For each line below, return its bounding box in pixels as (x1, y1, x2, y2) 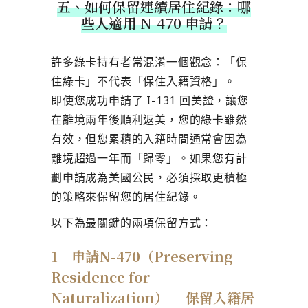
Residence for (51, 266, 150, 287)
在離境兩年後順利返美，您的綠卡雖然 (51, 111, 247, 127)
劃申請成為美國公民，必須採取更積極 (51, 169, 247, 185)
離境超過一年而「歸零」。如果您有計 (51, 150, 247, 166)
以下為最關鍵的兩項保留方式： (51, 214, 213, 230)
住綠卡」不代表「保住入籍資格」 (51, 73, 225, 89)
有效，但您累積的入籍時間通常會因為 (51, 131, 247, 146)
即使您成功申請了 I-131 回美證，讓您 (51, 92, 249, 108)
